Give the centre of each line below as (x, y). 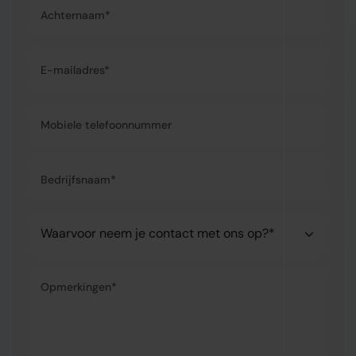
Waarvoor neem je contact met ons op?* (147, 221)
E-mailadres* (68, 57)
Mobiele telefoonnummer (102, 112)
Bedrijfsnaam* (71, 167)
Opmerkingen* (72, 276)
